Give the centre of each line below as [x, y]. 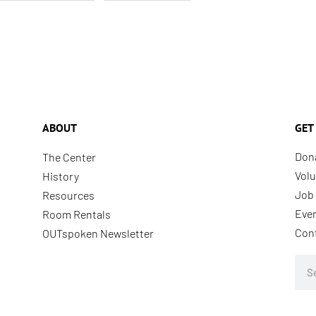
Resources [68, 195]
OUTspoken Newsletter [98, 233]
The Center [69, 157]
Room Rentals [76, 214]
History [60, 176]
